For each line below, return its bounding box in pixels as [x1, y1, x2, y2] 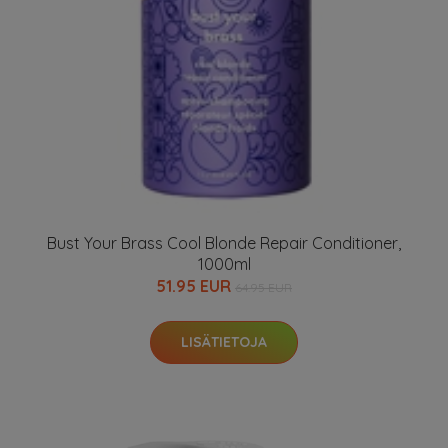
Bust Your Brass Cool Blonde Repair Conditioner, [47, 233, 401, 253]
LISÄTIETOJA [181, 333, 267, 351]
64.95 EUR [235, 280, 292, 295]
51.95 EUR [156, 276, 235, 296]
